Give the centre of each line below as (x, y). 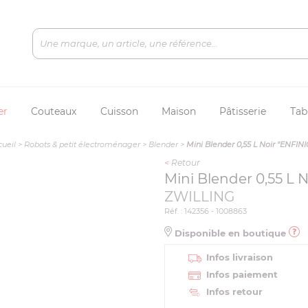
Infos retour (234, 291)
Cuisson (119, 111)
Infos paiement (242, 274)
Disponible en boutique (230, 233)
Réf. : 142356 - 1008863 (206, 211)
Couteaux (54, 111)
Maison (178, 111)
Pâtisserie (243, 111)
